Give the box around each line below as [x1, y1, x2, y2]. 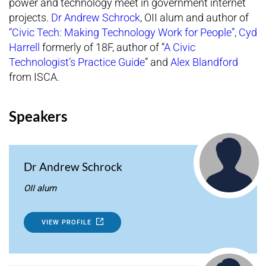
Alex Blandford [170, 56, 238, 69]
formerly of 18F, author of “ [40, 41, 164, 54]
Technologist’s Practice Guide [9, 56, 145, 69]
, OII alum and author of [140, 11, 249, 24]
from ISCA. [9, 71, 59, 84]
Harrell [9, 41, 40, 54]
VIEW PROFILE [42, 218, 91, 227]
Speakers [9, 107, 67, 125]
